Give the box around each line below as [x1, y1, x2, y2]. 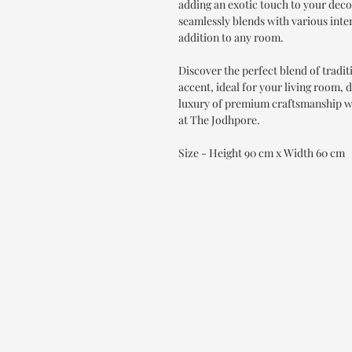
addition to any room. [178, 29, 284, 45]
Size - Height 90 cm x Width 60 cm [178, 145, 345, 160]
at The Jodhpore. [178, 112, 260, 127]
